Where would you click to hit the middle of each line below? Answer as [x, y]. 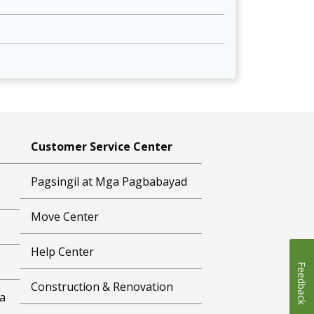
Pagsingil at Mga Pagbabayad [109, 181]
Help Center [63, 251]
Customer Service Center [102, 146]
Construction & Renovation [102, 286]
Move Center [65, 216]
